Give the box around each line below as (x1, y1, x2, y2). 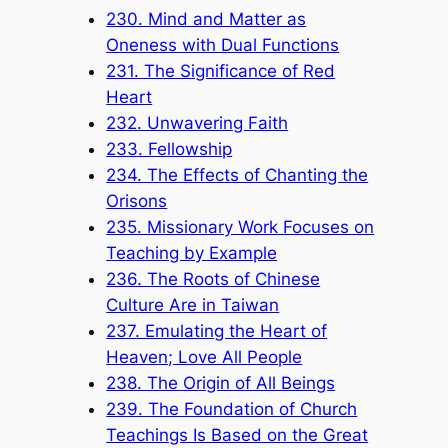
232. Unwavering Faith (106, 112, 289, 133)
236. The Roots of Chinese (106, 268, 321, 289)
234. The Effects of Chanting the (106, 164, 369, 185)
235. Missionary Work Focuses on (106, 216, 375, 237)
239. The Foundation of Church (106, 398, 358, 419)
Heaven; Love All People (106, 346, 303, 367)
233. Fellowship (106, 138, 233, 159)
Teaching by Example (106, 242, 278, 263)
